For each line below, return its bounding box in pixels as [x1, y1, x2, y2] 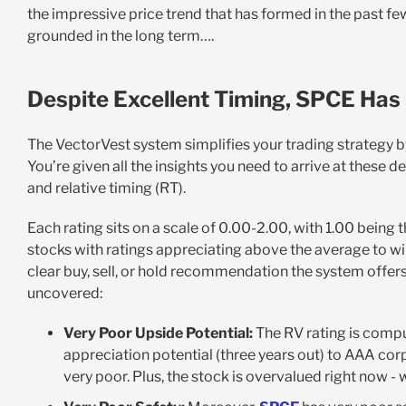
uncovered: [26, 285, 102, 303]
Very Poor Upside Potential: [63, 324, 253, 343]
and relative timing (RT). [26, 179, 186, 198]
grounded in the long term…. [26, 27, 214, 45]
